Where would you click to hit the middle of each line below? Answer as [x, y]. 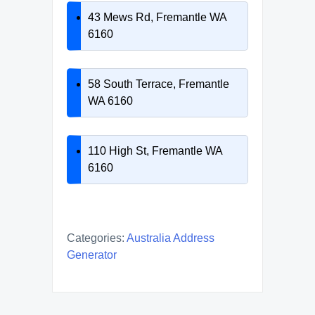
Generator [92, 255]
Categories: [96, 238]
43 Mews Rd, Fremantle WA [157, 17]
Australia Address [171, 238]
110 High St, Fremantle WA [155, 150]
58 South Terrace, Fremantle [159, 84]
